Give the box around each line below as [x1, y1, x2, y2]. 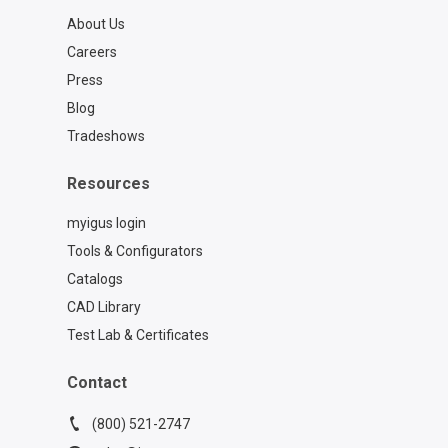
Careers [66, 44, 117, 61]
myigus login [66, 215, 146, 232]
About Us [66, 16, 125, 33]
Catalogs [66, 271, 123, 288]
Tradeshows [66, 128, 145, 145]
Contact [66, 373, 127, 393]
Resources [66, 174, 150, 194]
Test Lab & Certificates [66, 327, 209, 344]
